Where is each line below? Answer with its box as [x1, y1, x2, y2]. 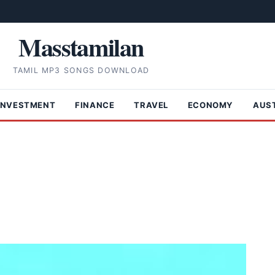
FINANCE [75, 99, 115, 110]
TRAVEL [134, 99, 168, 110]
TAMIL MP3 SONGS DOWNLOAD [12, 66, 150, 76]
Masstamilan [18, 28, 144, 65]
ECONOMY [187, 99, 234, 110]
